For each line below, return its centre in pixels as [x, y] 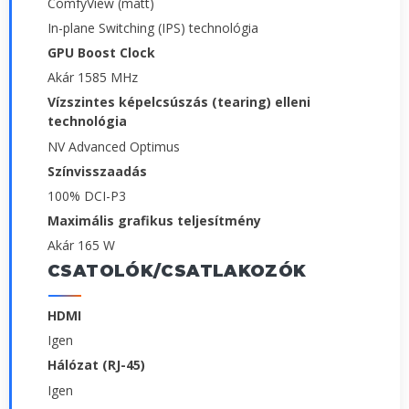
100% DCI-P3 [87, 195]
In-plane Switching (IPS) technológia [153, 27]
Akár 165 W [81, 246]
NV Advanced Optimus [114, 146]
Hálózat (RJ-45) [96, 365]
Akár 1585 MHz [93, 78]
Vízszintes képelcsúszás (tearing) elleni [179, 102]
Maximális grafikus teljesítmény [154, 220]
